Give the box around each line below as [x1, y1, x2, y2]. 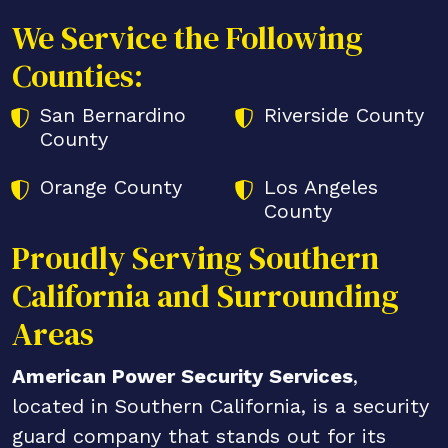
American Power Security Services [12, 364, 353, 389]
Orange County [40, 175, 182, 200]
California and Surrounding [12, 274, 399, 319]
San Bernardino [40, 103, 186, 128]
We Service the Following [12, 16, 363, 61]
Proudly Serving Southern [12, 236, 379, 281]
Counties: [12, 54, 143, 99]
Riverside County [264, 103, 424, 128]
